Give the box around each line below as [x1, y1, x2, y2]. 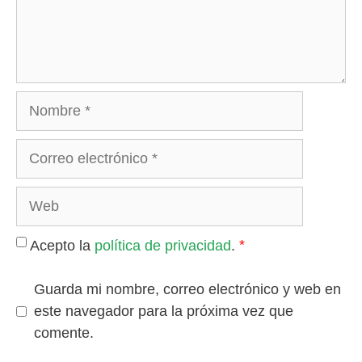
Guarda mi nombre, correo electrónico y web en [34, 280, 341, 297]
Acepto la [27, 237, 95, 254]
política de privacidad [95, 237, 231, 254]
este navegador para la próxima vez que [34, 302, 293, 319]
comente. [34, 324, 94, 341]
